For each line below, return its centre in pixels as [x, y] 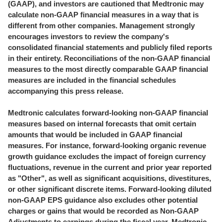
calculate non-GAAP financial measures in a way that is [103, 15]
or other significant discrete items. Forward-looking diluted [110, 189]
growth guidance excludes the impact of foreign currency [107, 156]
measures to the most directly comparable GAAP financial [108, 69]
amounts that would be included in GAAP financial [95, 135]
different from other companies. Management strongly [101, 26]
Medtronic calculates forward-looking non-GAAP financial [108, 113]
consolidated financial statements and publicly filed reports [110, 47]
